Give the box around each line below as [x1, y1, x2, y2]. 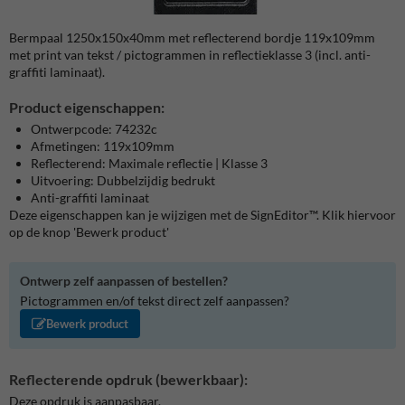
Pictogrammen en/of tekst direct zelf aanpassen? [20, 293, 289, 309]
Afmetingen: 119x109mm [31, 137, 174, 154]
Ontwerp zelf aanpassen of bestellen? [20, 272, 228, 288]
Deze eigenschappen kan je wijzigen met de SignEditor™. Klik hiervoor [9, 206, 396, 222]
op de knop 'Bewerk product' [9, 223, 169, 240]
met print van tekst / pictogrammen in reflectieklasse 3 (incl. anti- [9, 46, 371, 62]
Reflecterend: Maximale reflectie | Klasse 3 [31, 155, 268, 171]
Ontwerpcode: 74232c [31, 120, 157, 137]
